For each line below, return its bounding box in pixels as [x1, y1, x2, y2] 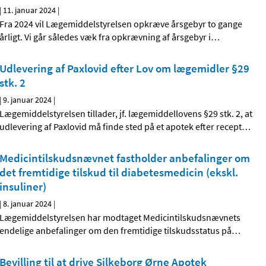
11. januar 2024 [3, 5, 56, 16]
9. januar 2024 [3, 94, 52, 106]
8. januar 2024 [3, 198, 52, 210]
